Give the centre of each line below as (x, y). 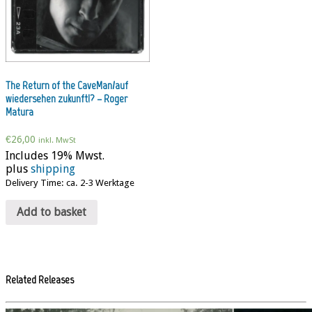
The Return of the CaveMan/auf (67, 85)
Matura (19, 111)
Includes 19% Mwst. (55, 156)
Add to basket (52, 212)
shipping (53, 169)
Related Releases (40, 280)
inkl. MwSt (57, 140)
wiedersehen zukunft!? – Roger (67, 98)
